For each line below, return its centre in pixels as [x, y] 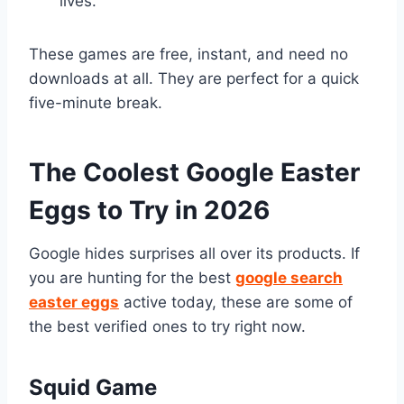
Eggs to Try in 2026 [149, 210]
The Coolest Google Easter [194, 172]
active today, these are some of [236, 302]
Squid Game [93, 387]
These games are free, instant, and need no [188, 54]
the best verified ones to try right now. [167, 326]
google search [289, 277]
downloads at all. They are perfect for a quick [194, 78]
